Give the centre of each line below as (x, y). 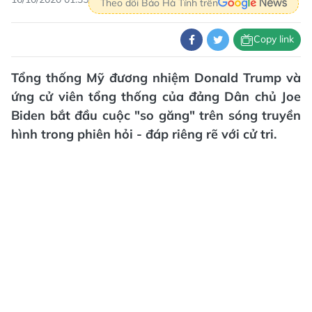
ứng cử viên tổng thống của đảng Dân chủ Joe (156, 96)
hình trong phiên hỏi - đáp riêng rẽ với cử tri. (144, 134)
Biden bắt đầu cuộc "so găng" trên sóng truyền (156, 115)
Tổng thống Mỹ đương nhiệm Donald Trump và (156, 77)
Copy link (274, 39)
